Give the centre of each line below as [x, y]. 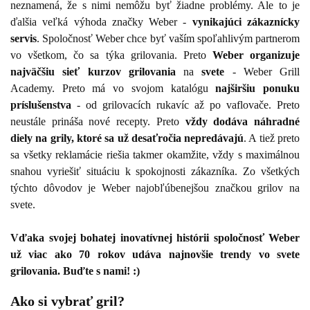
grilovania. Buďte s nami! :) [75, 271]
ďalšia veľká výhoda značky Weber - [101, 21]
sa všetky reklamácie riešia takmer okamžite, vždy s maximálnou [155, 154]
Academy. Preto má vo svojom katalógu [113, 88]
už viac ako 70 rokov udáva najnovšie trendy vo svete [155, 254]
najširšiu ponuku [258, 88]
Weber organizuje [256, 55]
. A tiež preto [272, 138]
